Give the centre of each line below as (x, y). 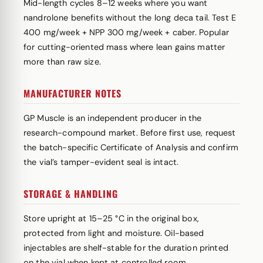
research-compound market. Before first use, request (130, 133)
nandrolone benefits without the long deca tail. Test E (130, 18)
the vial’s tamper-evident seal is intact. (101, 162)
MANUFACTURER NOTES (73, 93)
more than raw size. (62, 62)
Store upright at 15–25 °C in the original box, (111, 218)
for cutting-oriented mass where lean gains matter (124, 47)
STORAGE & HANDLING (71, 194)
